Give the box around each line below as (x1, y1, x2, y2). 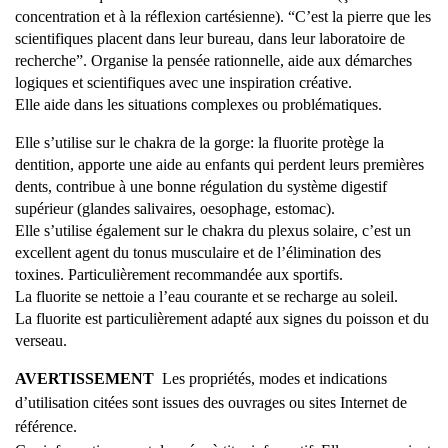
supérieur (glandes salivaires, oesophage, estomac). (15, 200, 335, 217)
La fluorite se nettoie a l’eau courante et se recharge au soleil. (15, 288, 398, 305)
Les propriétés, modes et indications (162, 370, 387, 387)
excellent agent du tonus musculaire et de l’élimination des (15, 244, 381, 261)
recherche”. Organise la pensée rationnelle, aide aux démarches (15, 52, 412, 69)
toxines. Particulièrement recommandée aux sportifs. (15, 266, 343, 283)
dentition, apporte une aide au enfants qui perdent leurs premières (15, 156, 424, 173)
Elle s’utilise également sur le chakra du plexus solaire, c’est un (15, 222, 411, 239)
